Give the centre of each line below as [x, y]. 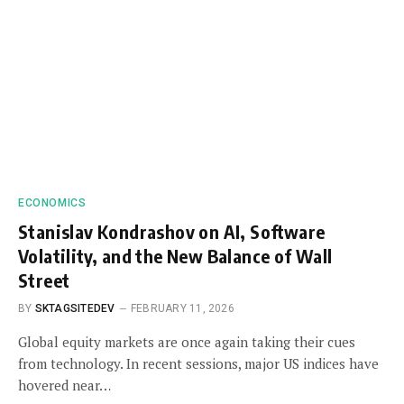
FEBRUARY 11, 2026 [182, 308]
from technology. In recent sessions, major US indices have [198, 363]
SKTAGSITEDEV [75, 308]
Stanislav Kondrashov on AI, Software [172, 231]
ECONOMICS [52, 203]
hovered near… [64, 385]
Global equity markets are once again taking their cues [187, 342]
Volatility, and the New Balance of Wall [175, 256]
